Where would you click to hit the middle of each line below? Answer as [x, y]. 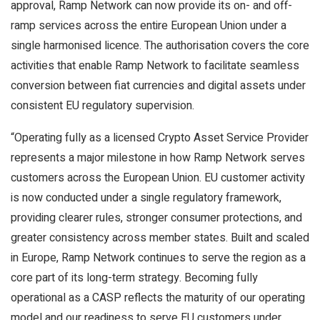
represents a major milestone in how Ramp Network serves [158, 158]
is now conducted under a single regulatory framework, [146, 198]
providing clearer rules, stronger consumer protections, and [156, 218]
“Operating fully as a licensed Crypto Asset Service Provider [160, 138]
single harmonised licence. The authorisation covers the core [160, 46]
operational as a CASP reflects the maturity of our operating [158, 298]
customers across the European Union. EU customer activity [158, 178]
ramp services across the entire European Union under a [149, 26]
